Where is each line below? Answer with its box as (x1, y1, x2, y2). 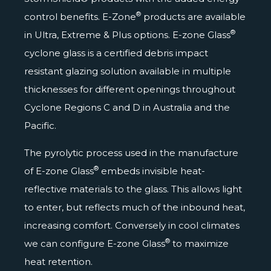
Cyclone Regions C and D (24, 101, 140, 113)
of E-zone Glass (24, 165, 94, 177)
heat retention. (24, 255, 93, 267)
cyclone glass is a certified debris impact (24, 47, 208, 59)
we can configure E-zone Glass (24, 237, 165, 249)
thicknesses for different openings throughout (24, 83, 235, 95)
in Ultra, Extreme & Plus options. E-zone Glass (24, 28, 230, 41)
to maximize (170, 237, 229, 249)
